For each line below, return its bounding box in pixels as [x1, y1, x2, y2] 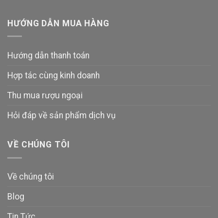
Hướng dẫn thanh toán [7, 50, 90, 60]
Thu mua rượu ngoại [7, 90, 83, 100]
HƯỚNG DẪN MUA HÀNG [7, 18, 109, 28]
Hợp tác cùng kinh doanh [7, 70, 100, 80]
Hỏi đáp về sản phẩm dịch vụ [7, 110, 116, 120]
